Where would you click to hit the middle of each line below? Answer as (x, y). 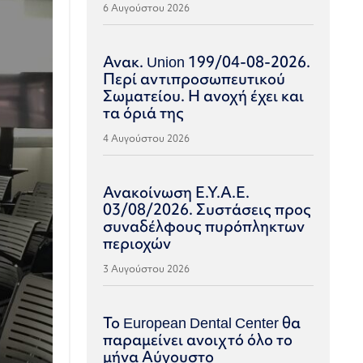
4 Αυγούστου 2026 (147, 138)
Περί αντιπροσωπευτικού (194, 79)
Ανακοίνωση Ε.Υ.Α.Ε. (177, 192)
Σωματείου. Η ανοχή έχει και (204, 96)
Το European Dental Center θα (202, 322)
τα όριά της (144, 113)
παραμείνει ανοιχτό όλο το (198, 340)
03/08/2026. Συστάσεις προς (207, 209)
